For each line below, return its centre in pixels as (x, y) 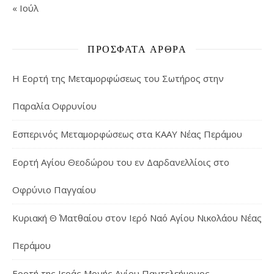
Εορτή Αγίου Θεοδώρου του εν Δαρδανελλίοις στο (121, 162)
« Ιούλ (25, 8)
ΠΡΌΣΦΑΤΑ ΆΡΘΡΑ (137, 49)
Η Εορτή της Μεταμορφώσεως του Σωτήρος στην (118, 79)
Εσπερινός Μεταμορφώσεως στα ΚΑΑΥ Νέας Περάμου (127, 134)
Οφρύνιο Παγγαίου (54, 190)
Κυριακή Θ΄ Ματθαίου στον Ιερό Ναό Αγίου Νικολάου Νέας (137, 218)
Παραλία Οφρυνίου (54, 106)
